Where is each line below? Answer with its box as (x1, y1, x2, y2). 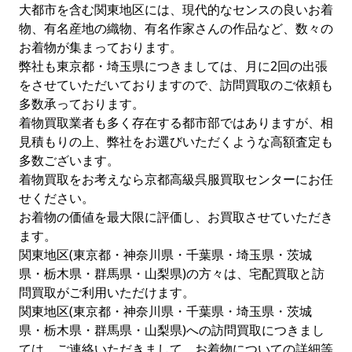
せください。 (19, 189, 94, 207)
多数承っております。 (19, 95, 145, 112)
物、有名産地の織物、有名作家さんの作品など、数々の (19, 20, 333, 37)
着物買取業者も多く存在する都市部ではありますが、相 (19, 114, 333, 131)
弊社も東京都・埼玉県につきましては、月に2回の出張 (19, 57, 328, 75)
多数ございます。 (19, 152, 119, 169)
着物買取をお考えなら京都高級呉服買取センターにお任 (19, 170, 333, 188)
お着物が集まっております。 (19, 38, 182, 56)
